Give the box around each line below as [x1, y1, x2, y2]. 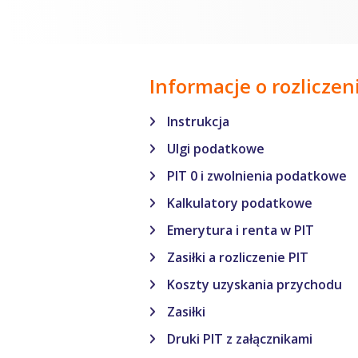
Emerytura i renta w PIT [167, 221, 314, 239]
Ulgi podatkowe [167, 140, 265, 157]
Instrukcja [167, 113, 229, 130]
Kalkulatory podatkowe [167, 194, 312, 212]
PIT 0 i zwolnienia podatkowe [167, 167, 347, 185]
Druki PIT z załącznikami [167, 330, 312, 348]
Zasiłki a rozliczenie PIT [167, 249, 308, 266]
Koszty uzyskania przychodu [167, 276, 342, 293]
